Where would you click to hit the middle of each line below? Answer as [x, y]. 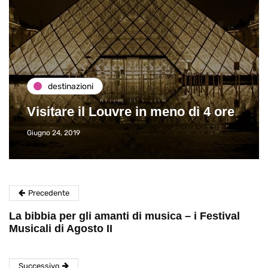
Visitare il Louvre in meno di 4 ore [131, 112]
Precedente [49, 193]
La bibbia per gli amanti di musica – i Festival [124, 216]
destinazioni [71, 86]
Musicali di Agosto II [61, 229]
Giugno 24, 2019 [54, 133]
